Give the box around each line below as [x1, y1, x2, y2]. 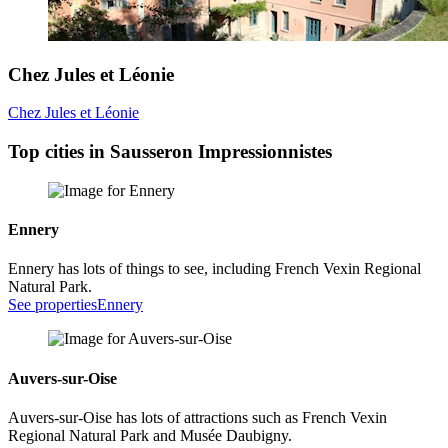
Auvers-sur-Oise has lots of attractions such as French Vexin [8, 408, 387, 426]
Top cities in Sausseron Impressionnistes [8, 140, 332, 162]
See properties [8, 296, 97, 314]
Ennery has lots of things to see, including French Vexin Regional [8, 260, 421, 278]
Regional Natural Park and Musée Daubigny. [8, 426, 292, 444]
